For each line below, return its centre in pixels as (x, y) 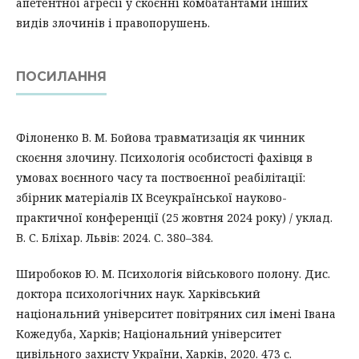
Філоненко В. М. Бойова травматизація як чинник (160, 137)
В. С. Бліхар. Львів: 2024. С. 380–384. (115, 237)
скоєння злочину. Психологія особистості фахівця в (164, 157)
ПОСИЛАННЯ (61, 76)
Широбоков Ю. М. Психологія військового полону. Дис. (173, 273)
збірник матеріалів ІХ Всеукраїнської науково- (151, 197)
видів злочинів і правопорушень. (113, 22)
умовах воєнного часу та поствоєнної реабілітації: (161, 177)
